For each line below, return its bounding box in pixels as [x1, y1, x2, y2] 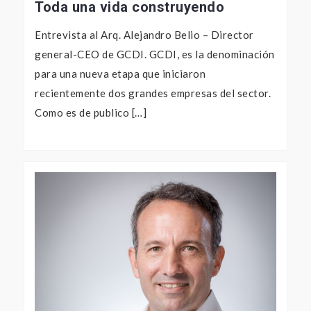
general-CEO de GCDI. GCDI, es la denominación [35, 48, 275, 61]
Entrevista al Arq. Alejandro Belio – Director [35, 28, 254, 42]
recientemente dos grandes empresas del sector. [35, 87, 271, 100]
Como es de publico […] [35, 106, 146, 119]
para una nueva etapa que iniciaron [35, 67, 205, 81]
